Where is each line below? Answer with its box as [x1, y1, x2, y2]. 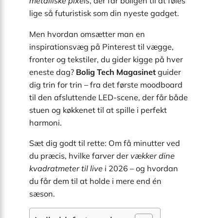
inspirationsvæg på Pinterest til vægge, [29, 41, 174, 52]
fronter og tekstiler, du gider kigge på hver [29, 54, 183, 64]
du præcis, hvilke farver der [29, 150, 130, 161]
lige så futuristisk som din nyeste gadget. [29, 8, 179, 18]
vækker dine [130, 150, 175, 161]
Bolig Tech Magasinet [76, 67, 156, 77]
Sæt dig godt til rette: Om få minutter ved [29, 138, 180, 148]
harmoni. [29, 117, 62, 127]
